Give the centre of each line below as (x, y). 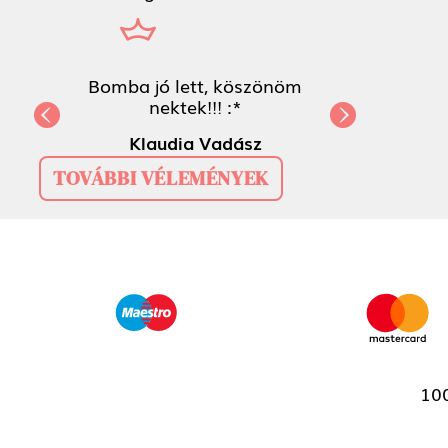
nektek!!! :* (195, 105)
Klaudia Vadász (195, 141)
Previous (82, 126)
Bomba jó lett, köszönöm (195, 84)
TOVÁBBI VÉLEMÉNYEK (160, 177)
